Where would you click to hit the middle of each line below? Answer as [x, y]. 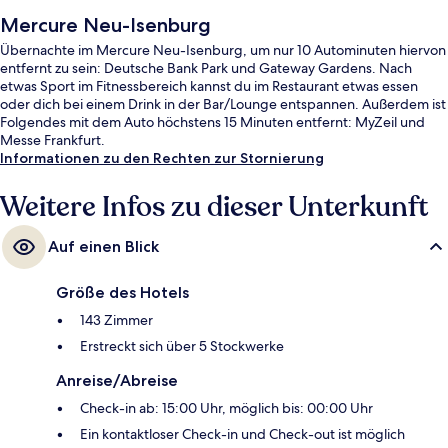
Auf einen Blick [103, 246]
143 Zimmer [116, 319]
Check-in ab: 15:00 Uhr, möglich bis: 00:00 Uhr [226, 407]
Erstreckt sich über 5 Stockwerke [182, 345]
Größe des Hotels [122, 292]
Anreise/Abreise [117, 380]
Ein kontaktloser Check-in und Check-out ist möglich [242, 433]
